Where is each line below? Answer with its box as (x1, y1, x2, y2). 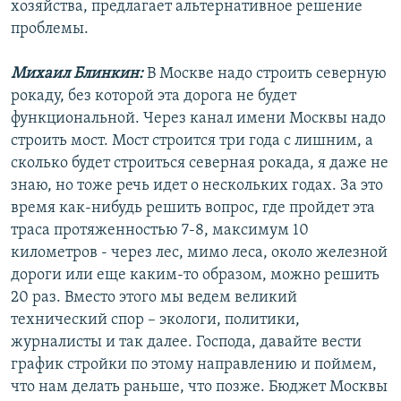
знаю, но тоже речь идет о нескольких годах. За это (11, 177, 383, 195)
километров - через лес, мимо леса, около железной (11, 244, 388, 262)
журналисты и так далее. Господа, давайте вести (11, 334, 362, 352)
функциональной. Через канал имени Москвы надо (11, 110, 386, 128)
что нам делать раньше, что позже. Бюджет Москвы (11, 379, 388, 397)
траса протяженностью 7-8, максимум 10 (11, 222, 309, 240)
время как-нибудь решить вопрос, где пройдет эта (11, 200, 375, 218)
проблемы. (11, 21, 89, 38)
